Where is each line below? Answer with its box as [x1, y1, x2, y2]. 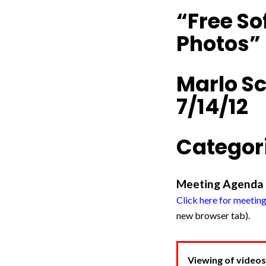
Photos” [176, 29, 261, 58]
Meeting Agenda [176, 177, 264, 191]
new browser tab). [176, 210, 250, 221]
